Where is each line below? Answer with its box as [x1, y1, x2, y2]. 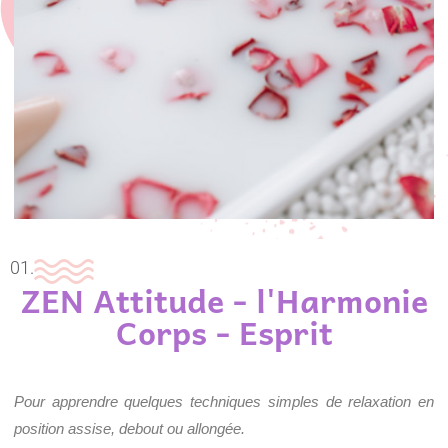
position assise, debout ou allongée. [14, 419, 245, 437]
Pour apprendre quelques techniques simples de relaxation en [14, 392, 434, 410]
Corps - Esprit [115, 305, 333, 358]
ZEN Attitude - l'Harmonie [20, 273, 428, 326]
